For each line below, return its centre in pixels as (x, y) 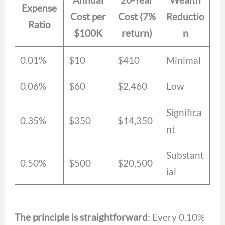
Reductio (186, 17)
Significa (184, 113)
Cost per (88, 17)
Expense (39, 8)
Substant (185, 155)
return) (137, 33)
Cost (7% (137, 17)
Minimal (183, 60)
